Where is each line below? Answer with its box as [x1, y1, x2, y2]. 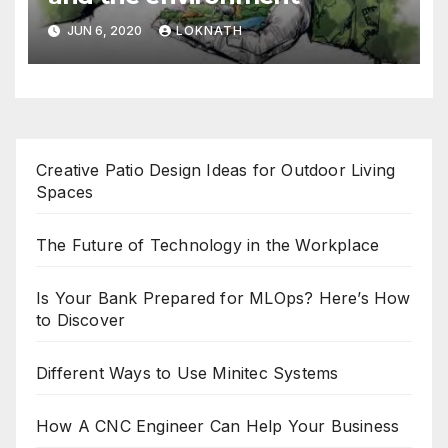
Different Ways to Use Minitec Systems [36, 362, 339, 383]
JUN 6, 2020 [63, 23, 145, 39]
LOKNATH [175, 23, 243, 39]
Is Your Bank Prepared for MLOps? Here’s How [36, 287, 411, 308]
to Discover [36, 309, 126, 330]
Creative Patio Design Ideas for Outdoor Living [36, 159, 396, 180]
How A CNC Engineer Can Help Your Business [36, 415, 400, 436]
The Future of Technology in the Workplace [36, 234, 380, 255]
